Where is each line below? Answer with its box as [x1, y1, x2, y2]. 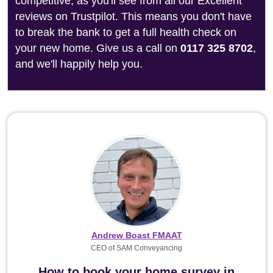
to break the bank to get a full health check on [15, 26, 236, 38]
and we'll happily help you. [15, 58, 143, 70]
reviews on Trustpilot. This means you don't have [15, 10, 252, 23]
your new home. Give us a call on [15, 42, 180, 54]
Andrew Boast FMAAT [91, 230, 182, 240]
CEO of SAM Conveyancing [91, 244, 182, 252]
